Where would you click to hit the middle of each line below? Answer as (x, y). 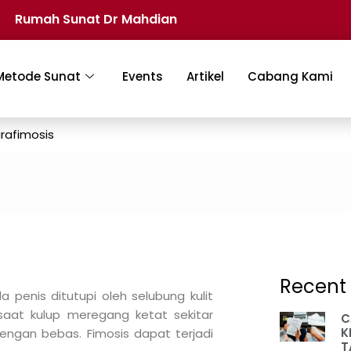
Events (143, 77)
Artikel (206, 77)
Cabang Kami (291, 77)
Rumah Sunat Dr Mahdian (96, 19)
